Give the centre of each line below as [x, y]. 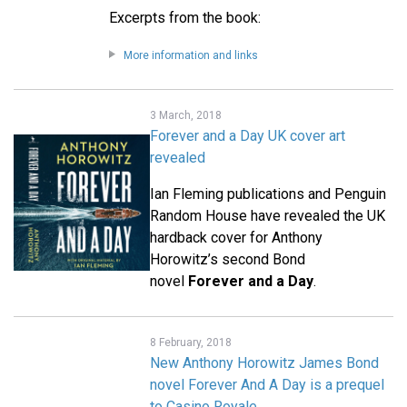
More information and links [190, 56]
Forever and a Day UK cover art [248, 136]
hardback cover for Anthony [236, 238]
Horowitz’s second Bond [228, 260]
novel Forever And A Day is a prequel [267, 385]
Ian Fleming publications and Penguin [268, 194]
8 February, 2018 [191, 343]
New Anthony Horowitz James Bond [264, 363]
